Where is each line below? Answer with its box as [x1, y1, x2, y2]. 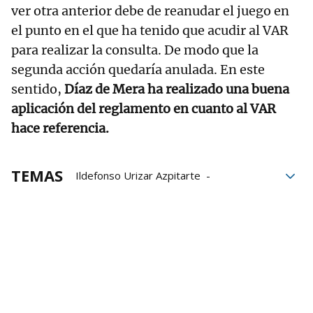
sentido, [11, 80, 64, 97]
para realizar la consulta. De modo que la [11, 41, 259, 58]
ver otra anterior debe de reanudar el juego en [11, 2, 289, 19]
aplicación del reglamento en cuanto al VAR [11, 100, 276, 117]
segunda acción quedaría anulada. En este [11, 61, 265, 78]
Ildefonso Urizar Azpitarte [75, 168, 201, 182]
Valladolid [176, 187, 221, 202]
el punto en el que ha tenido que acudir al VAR [11, 22, 289, 38]
